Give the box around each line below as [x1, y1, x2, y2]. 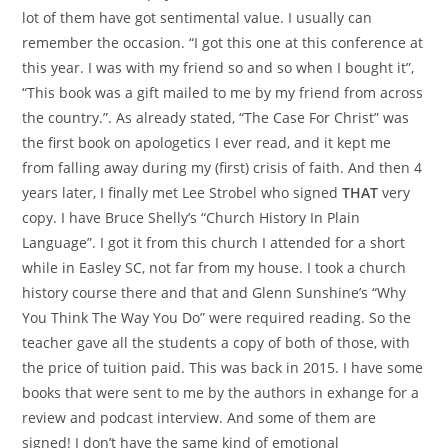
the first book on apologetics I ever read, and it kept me [22, 132, 392, 152]
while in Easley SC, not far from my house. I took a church [22, 257, 407, 277]
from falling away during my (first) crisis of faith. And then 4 [22, 157, 423, 177]
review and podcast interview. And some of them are [22, 407, 377, 427]
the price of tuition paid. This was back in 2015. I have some [22, 357, 424, 377]
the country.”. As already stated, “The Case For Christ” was [22, 107, 410, 127]
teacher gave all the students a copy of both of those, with [22, 332, 411, 352]
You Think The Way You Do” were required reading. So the [22, 307, 412, 327]
